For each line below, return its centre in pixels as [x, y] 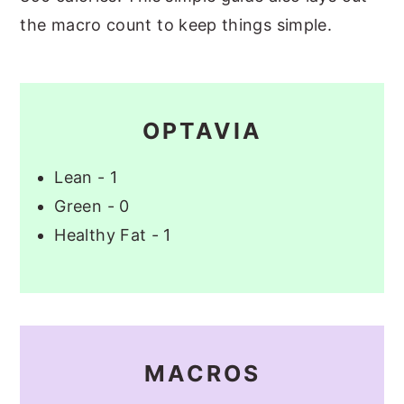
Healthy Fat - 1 [113, 234]
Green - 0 [92, 206]
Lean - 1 [86, 177]
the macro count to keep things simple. [176, 24]
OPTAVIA [202, 130]
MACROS [202, 373]
